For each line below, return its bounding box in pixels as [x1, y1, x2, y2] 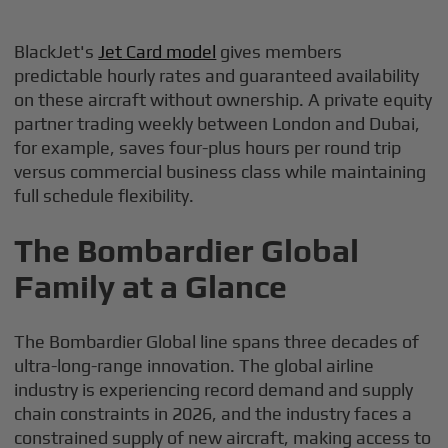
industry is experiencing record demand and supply [14, 379, 414, 400]
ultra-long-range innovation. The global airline [14, 355, 375, 376]
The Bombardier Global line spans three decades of [14, 331, 420, 352]
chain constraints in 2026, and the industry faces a [14, 403, 413, 424]
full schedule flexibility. [14, 185, 195, 206]
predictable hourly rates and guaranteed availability [14, 65, 420, 86]
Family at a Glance [14, 268, 288, 305]
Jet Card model [98, 41, 217, 62]
